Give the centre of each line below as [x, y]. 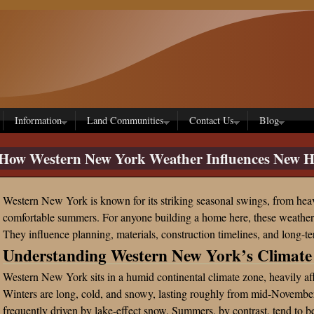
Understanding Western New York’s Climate [157, 255]
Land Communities [125, 120]
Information [38, 120]
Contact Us [212, 120]
